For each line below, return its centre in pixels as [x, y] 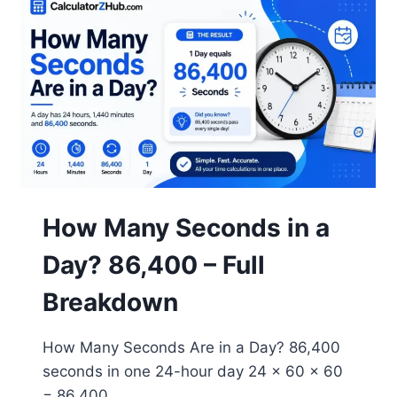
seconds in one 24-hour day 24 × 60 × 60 [193, 371]
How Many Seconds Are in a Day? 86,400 [191, 347]
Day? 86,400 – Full [154, 265]
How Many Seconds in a [186, 228]
